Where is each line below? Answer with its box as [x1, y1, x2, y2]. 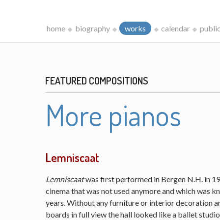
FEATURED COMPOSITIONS [45, 74, 149, 87]
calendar [161, 24, 190, 33]
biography [75, 24, 110, 33]
